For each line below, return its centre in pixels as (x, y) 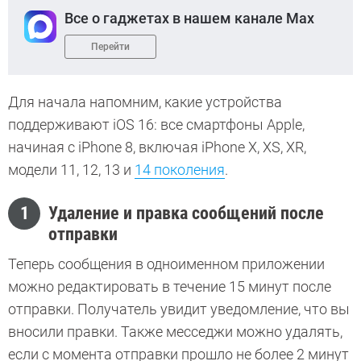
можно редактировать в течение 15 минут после (170, 287)
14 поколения (180, 170)
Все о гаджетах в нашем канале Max (189, 19)
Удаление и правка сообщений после (186, 214)
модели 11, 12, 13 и (71, 170)
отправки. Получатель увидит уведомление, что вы (179, 309)
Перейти (110, 47)
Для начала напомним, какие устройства (145, 102)
